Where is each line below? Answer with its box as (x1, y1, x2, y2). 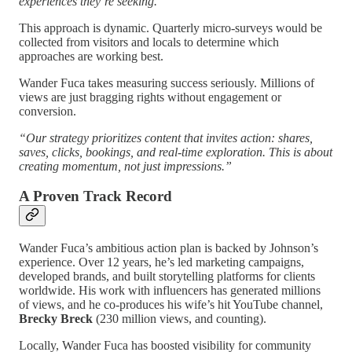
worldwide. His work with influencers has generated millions (19, 284, 321, 298)
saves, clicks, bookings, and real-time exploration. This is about (19, 145, 332, 159)
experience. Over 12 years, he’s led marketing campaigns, (19, 255, 304, 269)
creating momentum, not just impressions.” (19, 159, 232, 173)
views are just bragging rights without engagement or (19, 90, 281, 104)
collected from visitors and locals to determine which (19, 35, 279, 49)
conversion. (19, 104, 76, 118)
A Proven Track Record (19, 188, 172, 205)
